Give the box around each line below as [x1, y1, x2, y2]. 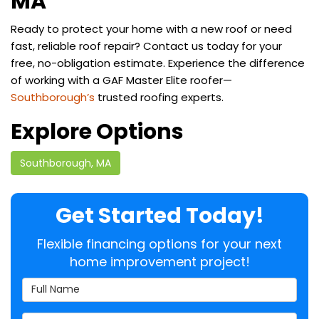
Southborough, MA [20, 155, 111, 170]
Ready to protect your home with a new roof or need [11, 21, 292, 36]
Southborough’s [11, 89, 95, 105]
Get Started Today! [55, 200, 264, 231]
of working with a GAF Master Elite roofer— [11, 72, 232, 88]
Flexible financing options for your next [37, 234, 282, 253]
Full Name [21, 276, 80, 292]
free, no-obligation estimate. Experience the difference [11, 55, 305, 70]
